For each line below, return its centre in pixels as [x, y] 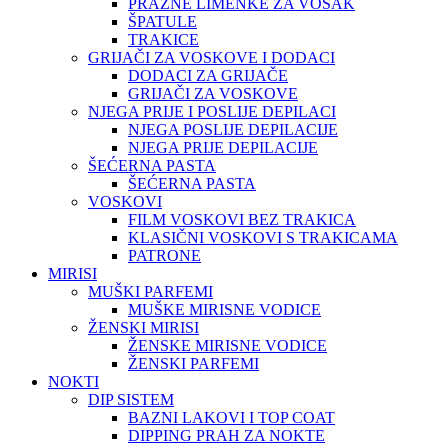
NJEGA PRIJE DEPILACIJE [223, 147]
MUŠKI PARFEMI [150, 291]
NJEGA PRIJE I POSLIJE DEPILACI [212, 111]
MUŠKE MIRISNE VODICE [224, 309]
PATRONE [164, 255]
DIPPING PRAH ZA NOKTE [226, 435]
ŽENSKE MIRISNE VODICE [227, 345]
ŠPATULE [162, 21]
